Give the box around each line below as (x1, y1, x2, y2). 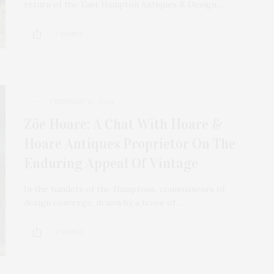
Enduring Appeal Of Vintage (24, 154, 198, 172)
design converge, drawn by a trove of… (24, 196, 182, 208)
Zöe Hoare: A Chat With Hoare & (24, 115, 223, 133)
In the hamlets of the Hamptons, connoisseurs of (24, 183, 225, 194)
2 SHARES (55, 228, 83, 237)
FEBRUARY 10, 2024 (49, 97, 113, 106)
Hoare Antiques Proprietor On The (24, 135, 235, 152)
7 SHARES (55, 30, 83, 39)
